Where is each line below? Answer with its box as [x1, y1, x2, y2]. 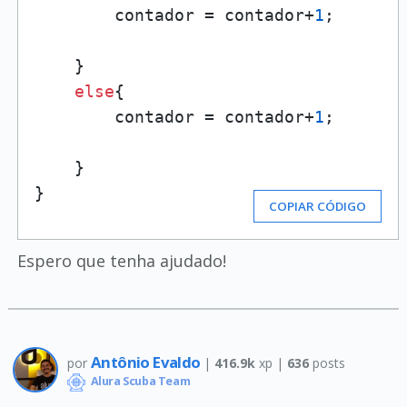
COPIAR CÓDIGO [269, 198, 367, 214]
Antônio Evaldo [90, 351, 203, 372]
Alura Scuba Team [87, 373, 191, 390]
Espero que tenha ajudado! [16, 250, 226, 272]
